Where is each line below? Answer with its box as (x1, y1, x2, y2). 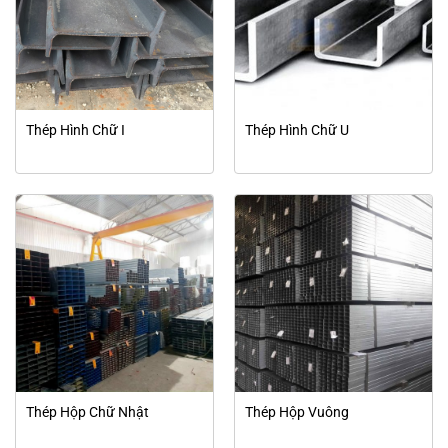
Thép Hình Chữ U (244, 121, 349, 138)
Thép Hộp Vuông (244, 403, 349, 420)
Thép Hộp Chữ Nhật (25, 403, 149, 420)
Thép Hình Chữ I (25, 121, 125, 138)
